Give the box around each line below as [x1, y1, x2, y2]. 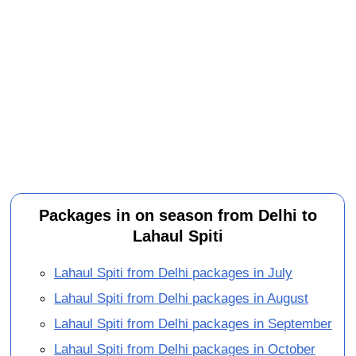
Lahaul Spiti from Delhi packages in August [54, 289, 309, 306]
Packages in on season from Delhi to [38, 206, 317, 224]
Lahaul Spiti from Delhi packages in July [54, 264, 293, 281]
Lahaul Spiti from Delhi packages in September [54, 315, 333, 331]
